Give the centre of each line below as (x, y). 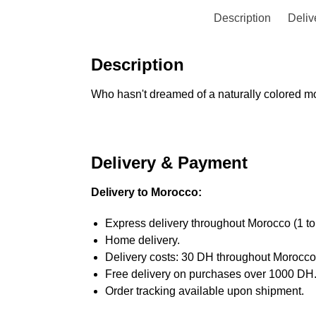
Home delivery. (142, 240)
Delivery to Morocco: (146, 193)
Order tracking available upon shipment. (204, 291)
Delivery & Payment (169, 163)
